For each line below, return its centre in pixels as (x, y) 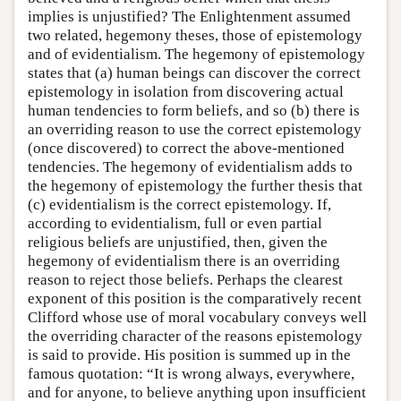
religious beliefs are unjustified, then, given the (178, 243)
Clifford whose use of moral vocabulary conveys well (197, 318)
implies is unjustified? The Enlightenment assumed (189, 17)
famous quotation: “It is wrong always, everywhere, (191, 374)
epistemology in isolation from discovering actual (186, 92)
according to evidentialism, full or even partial (175, 224)
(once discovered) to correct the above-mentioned (186, 149)
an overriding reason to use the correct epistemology (195, 130)
